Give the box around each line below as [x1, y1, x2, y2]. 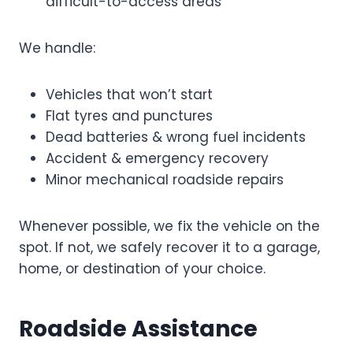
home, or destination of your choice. [19, 258, 266, 278]
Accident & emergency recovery [46, 148, 269, 168]
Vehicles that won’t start [46, 84, 213, 104]
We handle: [19, 38, 95, 58]
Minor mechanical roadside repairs [46, 169, 284, 189]
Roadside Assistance [19, 313, 258, 344]
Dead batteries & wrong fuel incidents [46, 127, 306, 147]
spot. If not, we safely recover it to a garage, [19, 237, 320, 257]
